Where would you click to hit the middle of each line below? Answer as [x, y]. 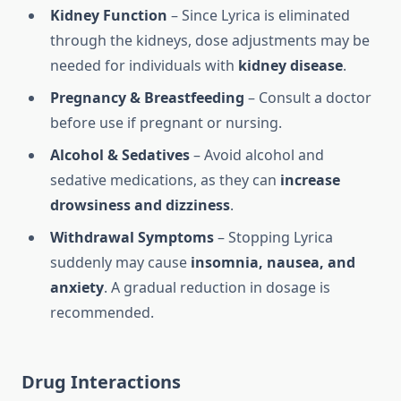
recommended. [102, 313]
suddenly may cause [120, 263]
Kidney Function [109, 16]
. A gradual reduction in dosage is [217, 288]
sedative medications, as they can [165, 180]
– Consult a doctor [308, 98]
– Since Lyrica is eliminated [259, 16]
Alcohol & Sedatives [120, 155]
